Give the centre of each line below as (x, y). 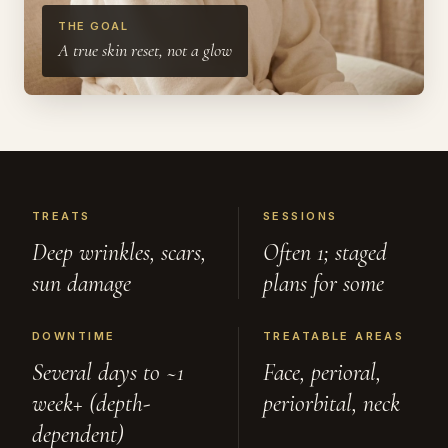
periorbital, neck (331, 403)
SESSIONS (300, 215)
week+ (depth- (91, 403)
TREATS (61, 215)
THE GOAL (93, 25)
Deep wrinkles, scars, (119, 252)
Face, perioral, (322, 372)
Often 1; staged (325, 252)
